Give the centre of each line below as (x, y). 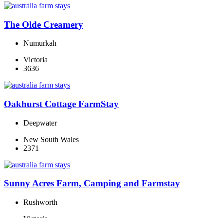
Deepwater (40, 123)
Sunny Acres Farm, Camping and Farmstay (92, 183)
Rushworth (40, 202)
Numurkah (40, 43)
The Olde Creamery (44, 24)
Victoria (36, 60)
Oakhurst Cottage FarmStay (61, 104)
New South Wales (51, 139)
